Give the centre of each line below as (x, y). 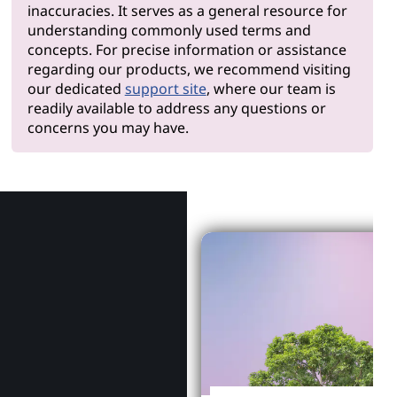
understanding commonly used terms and (169, 30)
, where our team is (271, 88)
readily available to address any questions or (176, 108)
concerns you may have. (108, 127)
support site (165, 88)
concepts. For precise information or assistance (187, 49)
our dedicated (76, 88)
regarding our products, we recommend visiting (189, 69)
